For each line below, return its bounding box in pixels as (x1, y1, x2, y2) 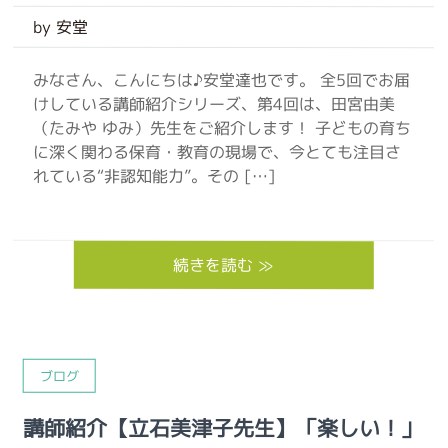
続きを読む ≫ (173, 253, 274, 277)
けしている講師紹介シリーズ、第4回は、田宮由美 (33, 92, 396, 116)
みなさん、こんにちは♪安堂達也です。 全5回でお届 (33, 68, 411, 92)
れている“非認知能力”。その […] (33, 164, 277, 188)
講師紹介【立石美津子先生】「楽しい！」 (23, 412, 423, 444)
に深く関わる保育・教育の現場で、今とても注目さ (33, 140, 402, 164)
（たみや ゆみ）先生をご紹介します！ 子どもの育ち (33, 116, 412, 140)
